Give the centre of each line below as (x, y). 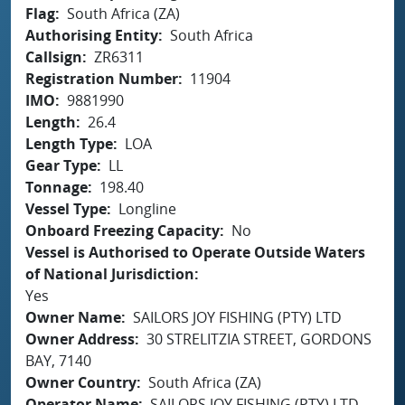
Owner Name (73, 317)
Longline (147, 208)
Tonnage (57, 187)
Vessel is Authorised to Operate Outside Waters (195, 252)
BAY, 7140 (58, 360)
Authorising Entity (92, 35)
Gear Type (61, 165)
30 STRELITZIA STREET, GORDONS (259, 339)
